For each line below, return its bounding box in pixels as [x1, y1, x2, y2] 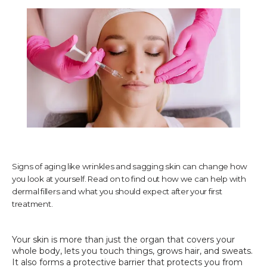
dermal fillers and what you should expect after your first [12, 187, 222, 196]
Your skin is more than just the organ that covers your [12, 234, 235, 245]
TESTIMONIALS [36, 33, 124, 46]
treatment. [12, 199, 53, 209]
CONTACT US [36, 80, 113, 94]
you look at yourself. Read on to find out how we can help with [12, 174, 246, 184]
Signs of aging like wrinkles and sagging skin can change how [12, 162, 248, 171]
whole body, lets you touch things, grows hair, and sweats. [12, 246, 253, 256]
